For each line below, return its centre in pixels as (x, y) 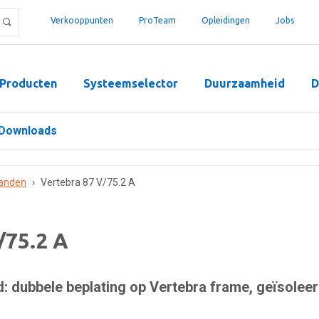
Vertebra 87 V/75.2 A (88, 182)
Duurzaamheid (245, 83)
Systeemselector (131, 83)
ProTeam (157, 20)
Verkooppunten (82, 20)
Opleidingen (226, 20)
